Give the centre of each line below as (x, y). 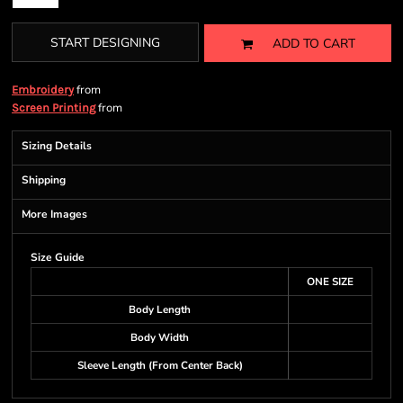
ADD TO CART (313, 44)
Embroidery (43, 90)
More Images (54, 214)
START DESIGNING (105, 43)
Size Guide (58, 257)
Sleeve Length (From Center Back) (160, 365)
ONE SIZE (330, 282)
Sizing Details (57, 146)
